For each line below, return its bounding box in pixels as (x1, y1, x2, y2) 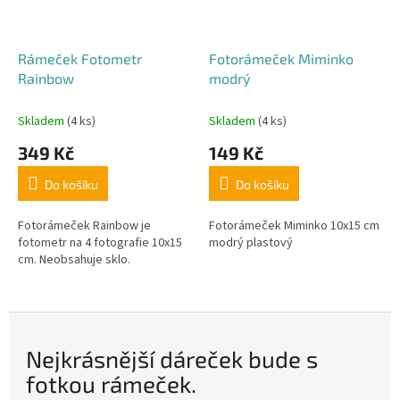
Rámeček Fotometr (18, 49, 142, 67)
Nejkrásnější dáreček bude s (26, 344, 318, 372)
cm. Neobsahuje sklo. (18, 250, 130, 269)
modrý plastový (209, 233, 293, 252)
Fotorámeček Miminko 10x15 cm (209, 216, 379, 235)
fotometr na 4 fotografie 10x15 (18, 233, 182, 252)
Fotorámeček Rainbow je (18, 216, 151, 235)
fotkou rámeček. (26, 369, 196, 397)
